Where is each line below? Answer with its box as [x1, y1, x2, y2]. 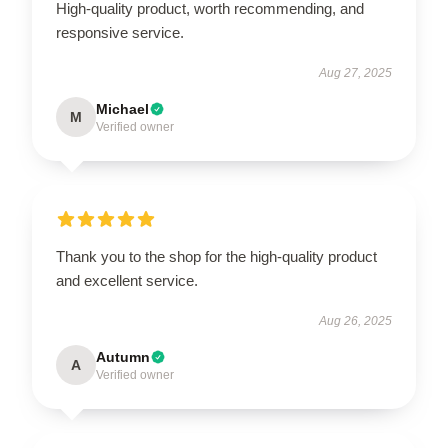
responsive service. [56, 24, 184, 41]
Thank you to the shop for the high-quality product [56, 248, 377, 265]
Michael [96, 101, 149, 117]
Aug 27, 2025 [319, 66, 392, 80]
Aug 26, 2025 [319, 314, 392, 328]
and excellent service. [56, 272, 198, 289]
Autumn [96, 349, 150, 365]
